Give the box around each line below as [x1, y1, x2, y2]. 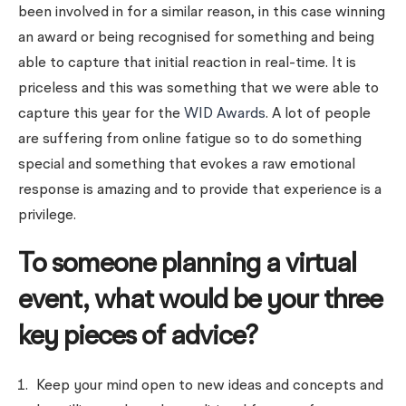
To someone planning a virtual [18, 251, 356, 278]
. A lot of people [266, 107, 371, 121]
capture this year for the [18, 107, 184, 121]
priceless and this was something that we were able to [18, 82, 379, 96]
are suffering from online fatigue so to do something [18, 132, 362, 147]
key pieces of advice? [18, 324, 257, 351]
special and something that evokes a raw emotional [18, 158, 355, 172]
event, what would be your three [18, 287, 382, 314]
